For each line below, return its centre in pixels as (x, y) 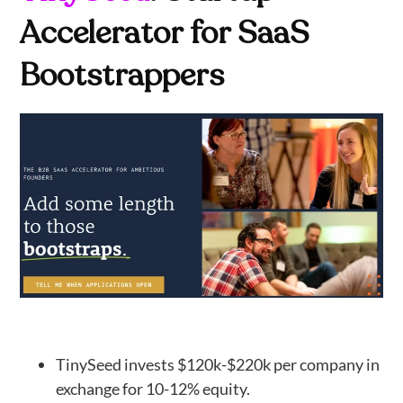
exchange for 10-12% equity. (153, 389)
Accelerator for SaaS (165, 33)
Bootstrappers (122, 75)
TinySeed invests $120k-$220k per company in (218, 365)
